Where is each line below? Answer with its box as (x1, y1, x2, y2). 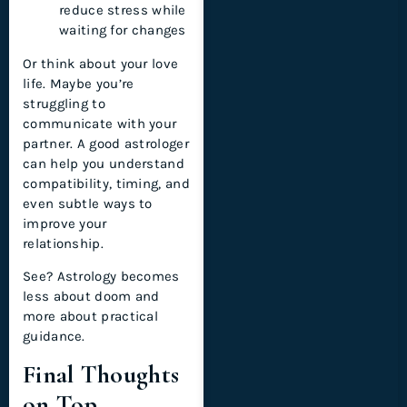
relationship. (23, 234, 104, 252)
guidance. (23, 328, 85, 345)
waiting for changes (59, 21, 186, 38)
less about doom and (23, 288, 160, 305)
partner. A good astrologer (23, 134, 189, 152)
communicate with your (23, 114, 177, 132)
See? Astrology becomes (23, 268, 180, 285)
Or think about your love (23, 55, 179, 72)
